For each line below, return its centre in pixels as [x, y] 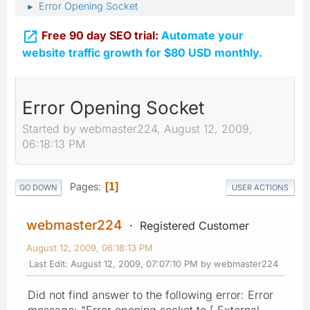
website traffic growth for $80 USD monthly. [142, 52]
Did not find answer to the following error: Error [151, 294]
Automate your [202, 35]
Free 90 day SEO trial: [101, 35]
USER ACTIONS [260, 187]
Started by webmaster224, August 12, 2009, [137, 129]
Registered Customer [194, 225]
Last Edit [47, 263]
